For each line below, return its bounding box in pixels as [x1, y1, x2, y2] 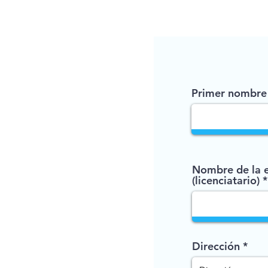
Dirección [192, 239, 240, 253]
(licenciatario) [192, 173, 260, 187]
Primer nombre [191, 86, 267, 100]
